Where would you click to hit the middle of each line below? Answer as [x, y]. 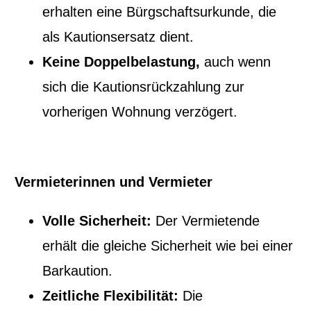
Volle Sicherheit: [97, 220]
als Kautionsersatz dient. [118, 36]
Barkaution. [78, 270]
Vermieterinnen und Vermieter [114, 182]
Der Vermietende [206, 220]
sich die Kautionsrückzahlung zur [144, 86]
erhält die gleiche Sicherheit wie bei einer [168, 245]
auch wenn [238, 61]
